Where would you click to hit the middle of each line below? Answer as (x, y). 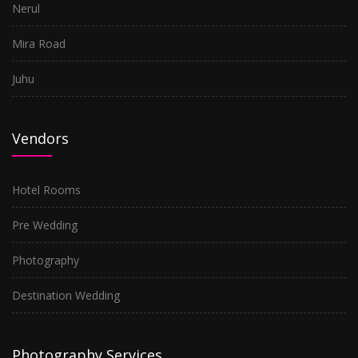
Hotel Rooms (46, 190)
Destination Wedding (66, 295)
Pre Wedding (45, 225)
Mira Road (39, 44)
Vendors (40, 138)
